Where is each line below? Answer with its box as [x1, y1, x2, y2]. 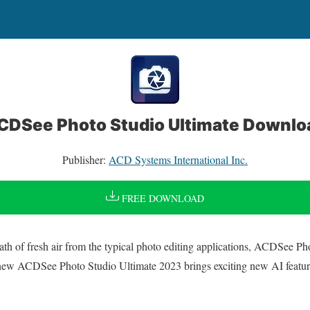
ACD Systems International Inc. [109, 152, 248, 167]
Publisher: [62, 152, 109, 167]
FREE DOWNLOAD [118, 192, 204, 206]
